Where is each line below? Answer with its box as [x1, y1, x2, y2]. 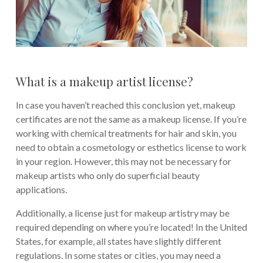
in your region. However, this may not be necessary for [15, 155, 231, 167]
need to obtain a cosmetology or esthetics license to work [15, 141, 247, 153]
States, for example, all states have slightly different [15, 235, 221, 247]
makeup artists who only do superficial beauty [15, 169, 200, 181]
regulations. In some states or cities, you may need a [15, 249, 221, 261]
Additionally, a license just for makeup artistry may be [15, 207, 230, 218]
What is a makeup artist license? [15, 72, 193, 89]
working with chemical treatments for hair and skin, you [15, 127, 237, 139]
